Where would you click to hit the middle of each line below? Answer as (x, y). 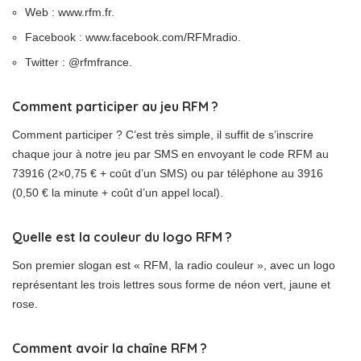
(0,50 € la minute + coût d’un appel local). (118, 193)
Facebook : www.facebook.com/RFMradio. (133, 37)
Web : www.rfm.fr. (70, 12)
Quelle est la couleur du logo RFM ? (122, 237)
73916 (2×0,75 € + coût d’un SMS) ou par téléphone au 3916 (168, 173)
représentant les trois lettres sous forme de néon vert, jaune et (171, 284)
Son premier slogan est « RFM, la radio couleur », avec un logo (174, 265)
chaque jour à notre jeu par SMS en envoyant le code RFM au (170, 154)
